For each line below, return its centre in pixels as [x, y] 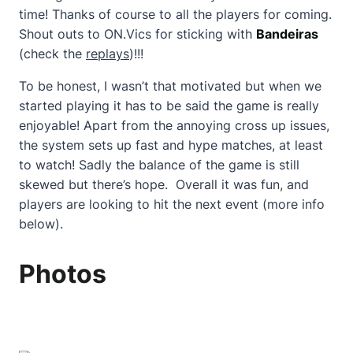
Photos [63, 273]
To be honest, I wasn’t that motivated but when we [170, 85]
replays [108, 53]
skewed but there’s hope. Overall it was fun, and [164, 184]
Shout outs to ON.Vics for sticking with [137, 33]
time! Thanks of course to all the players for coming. [175, 14]
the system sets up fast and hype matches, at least [171, 145]
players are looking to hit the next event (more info [172, 204]
